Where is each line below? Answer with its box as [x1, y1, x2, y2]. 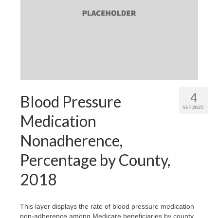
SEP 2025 [183, 104, 204, 110]
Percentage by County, [20, 150, 170, 169]
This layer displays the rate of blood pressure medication [20, 202, 194, 210]
